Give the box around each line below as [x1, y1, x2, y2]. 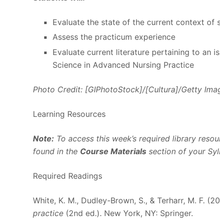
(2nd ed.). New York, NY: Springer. [63, 208, 193, 219]
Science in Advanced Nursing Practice [53, 60, 194, 70]
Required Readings [33, 171, 103, 181]
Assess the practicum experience [53, 32, 176, 42]
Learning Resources [33, 109, 106, 119]
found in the [33, 146, 81, 157]
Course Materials [80, 146, 147, 157]
